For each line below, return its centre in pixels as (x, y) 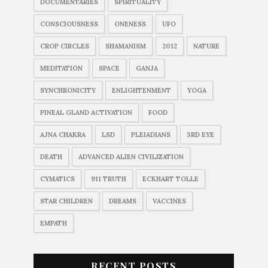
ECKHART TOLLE (171, 179)
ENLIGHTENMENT (142, 90)
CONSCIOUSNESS (69, 24)
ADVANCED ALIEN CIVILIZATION (131, 156)
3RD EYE (201, 134)
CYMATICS (58, 179)
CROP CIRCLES (65, 46)
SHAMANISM (126, 46)
